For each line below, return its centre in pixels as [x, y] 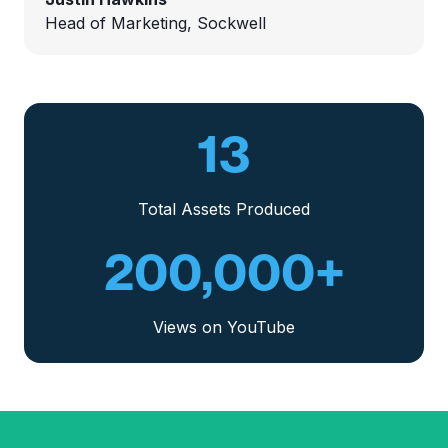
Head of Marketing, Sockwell [155, 22]
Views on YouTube [224, 327]
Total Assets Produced [224, 209]
